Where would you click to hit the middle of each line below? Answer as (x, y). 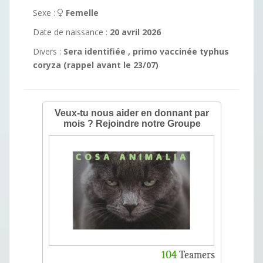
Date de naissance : (71, 32)
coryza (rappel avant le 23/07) (96, 65)
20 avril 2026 (135, 32)
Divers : (48, 51)
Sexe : (45, 12)
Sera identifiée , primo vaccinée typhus (146, 51)
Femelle (81, 12)
